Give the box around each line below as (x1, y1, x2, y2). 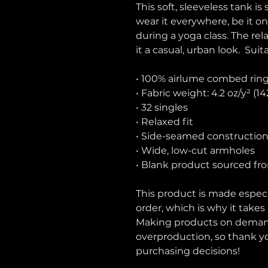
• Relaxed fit (136, 116, 193, 127)
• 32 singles (136, 102, 188, 113)
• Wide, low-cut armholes (136, 145, 255, 156)
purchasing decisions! (136, 245, 240, 257)
